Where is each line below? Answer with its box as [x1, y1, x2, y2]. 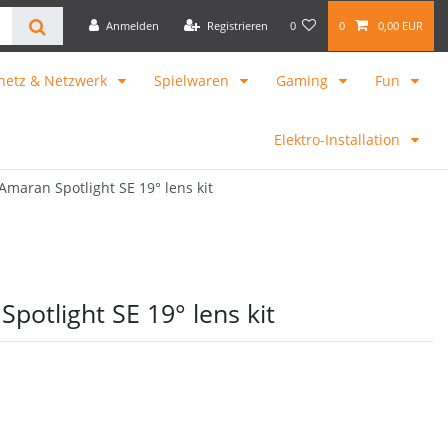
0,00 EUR [377, 18, 423, 33]
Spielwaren [154, 71, 233, 91]
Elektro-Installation [274, 129, 404, 149]
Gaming [276, 71, 332, 91]
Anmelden [105, 18, 159, 33]
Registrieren [206, 18, 268, 33]
